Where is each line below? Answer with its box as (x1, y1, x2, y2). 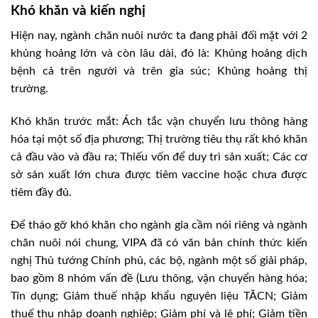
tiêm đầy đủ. (11, 186, 72, 198)
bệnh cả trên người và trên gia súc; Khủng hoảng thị (11, 65, 307, 77)
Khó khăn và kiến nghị (11, 4, 146, 18)
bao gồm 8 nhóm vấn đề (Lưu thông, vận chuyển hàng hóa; (11, 272, 307, 284)
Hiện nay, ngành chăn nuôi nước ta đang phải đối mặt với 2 (11, 30, 307, 41)
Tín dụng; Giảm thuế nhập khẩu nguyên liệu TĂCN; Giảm (11, 290, 307, 302)
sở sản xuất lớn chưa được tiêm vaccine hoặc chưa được (11, 168, 307, 180)
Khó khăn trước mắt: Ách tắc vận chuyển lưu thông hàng (11, 115, 307, 127)
